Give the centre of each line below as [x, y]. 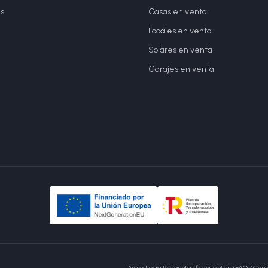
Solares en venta [180, 50]
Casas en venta [178, 12]
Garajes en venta [181, 69]
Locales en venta [180, 31]
